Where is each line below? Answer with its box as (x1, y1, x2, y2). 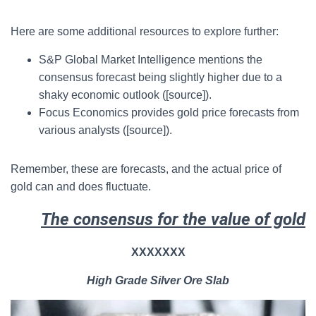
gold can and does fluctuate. (11, 181, 151, 193)
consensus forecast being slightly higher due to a (39, 71, 282, 83)
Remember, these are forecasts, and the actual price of (11, 163, 281, 175)
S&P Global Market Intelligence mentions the (39, 54, 262, 66)
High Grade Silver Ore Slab (87, 274, 229, 286)
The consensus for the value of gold (41, 209, 305, 229)
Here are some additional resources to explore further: (11, 25, 279, 37)
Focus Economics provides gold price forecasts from (39, 107, 299, 119)
